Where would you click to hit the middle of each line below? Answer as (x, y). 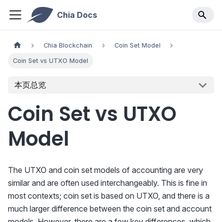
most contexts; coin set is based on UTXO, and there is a (109, 196)
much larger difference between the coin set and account (110, 209)
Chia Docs (77, 15)
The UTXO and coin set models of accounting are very (106, 170)
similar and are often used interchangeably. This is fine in (108, 183)
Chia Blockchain (68, 46)
